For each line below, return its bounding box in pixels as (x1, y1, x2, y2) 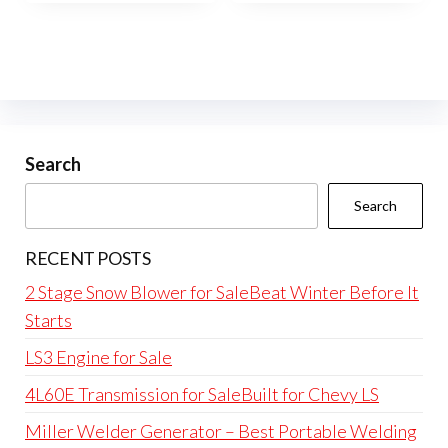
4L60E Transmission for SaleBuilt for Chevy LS (25, 383, 379, 406)
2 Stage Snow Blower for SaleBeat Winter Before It (25, 281, 419, 304)
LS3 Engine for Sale (25, 346, 172, 369)
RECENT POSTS (25, 247, 151, 270)
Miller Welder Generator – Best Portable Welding (25, 420, 417, 443)
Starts (25, 309, 72, 332)
